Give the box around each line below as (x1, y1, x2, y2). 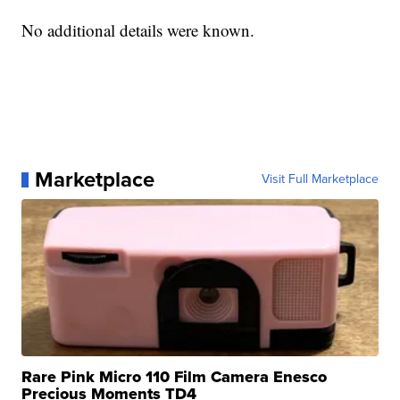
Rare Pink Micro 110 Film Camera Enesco (21, 365, 328, 389)
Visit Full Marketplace (261, 170, 379, 189)
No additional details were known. (21, 19, 261, 42)
